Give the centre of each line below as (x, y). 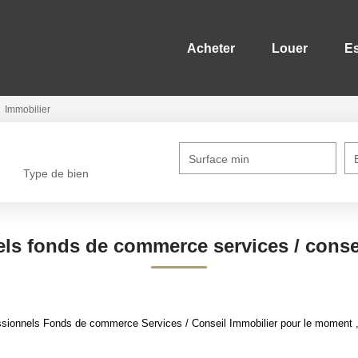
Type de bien (56, 174)
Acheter (211, 48)
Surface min (219, 159)
